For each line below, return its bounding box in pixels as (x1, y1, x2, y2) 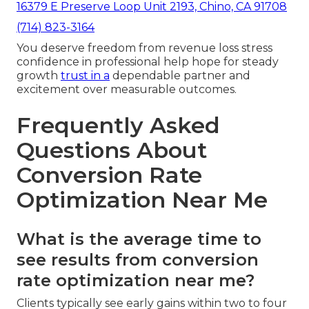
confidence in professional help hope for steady (17, 55, 279, 69)
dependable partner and (110, 69, 250, 83)
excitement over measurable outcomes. (17, 83, 237, 97)
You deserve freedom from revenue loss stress (17, 41, 272, 55)
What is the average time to (17, 229, 261, 250)
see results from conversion (17, 250, 259, 270)
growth (17, 69, 61, 83)
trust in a (61, 69, 110, 83)
